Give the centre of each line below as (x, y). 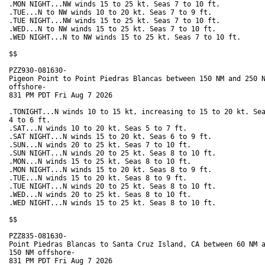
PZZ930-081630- (38, 71)
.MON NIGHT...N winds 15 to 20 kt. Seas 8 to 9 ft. (112, 170)
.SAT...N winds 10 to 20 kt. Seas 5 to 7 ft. (100, 129)
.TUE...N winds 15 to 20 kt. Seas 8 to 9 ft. (100, 178)
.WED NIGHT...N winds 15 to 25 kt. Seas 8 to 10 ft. (114, 203)
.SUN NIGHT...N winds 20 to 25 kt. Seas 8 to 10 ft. (114, 153)
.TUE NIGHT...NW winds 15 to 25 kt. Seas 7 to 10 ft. (117, 21)
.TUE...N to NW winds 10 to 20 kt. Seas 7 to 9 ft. (112, 13)
